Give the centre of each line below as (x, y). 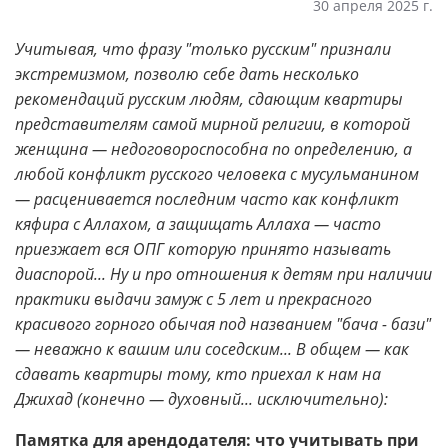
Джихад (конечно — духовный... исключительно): (201, 399)
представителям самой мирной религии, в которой (212, 124)
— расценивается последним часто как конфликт (207, 199)
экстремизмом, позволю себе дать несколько (187, 74)
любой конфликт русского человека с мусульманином (217, 174)
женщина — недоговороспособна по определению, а (213, 149)
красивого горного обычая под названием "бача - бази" (223, 324)
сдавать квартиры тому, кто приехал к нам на (198, 374)
